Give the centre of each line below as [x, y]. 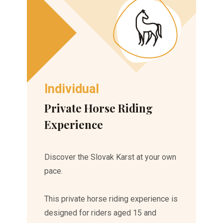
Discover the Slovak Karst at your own [111, 157]
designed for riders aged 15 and [101, 213]
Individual [72, 89]
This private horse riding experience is [111, 199]
